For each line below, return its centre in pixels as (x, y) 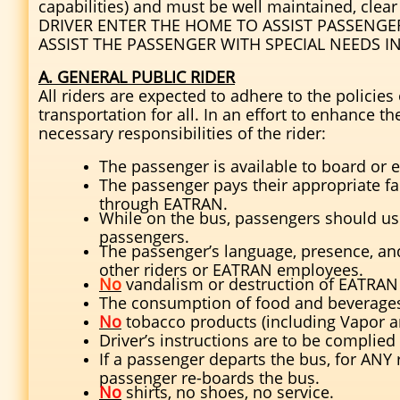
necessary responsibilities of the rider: (182, 133)
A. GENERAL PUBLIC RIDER (137, 77)
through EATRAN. (163, 201)
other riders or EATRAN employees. (231, 267)
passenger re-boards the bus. (209, 375)
